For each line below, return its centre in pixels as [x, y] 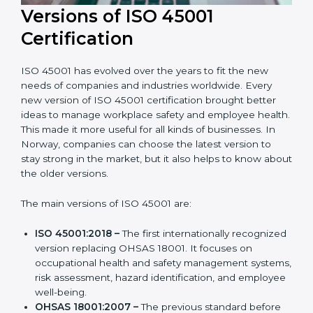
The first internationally [174, 285]
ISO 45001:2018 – [77, 285]
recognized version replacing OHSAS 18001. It [145, 299]
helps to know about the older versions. [115, 225]
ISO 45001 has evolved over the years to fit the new [145, 123]
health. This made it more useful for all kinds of [130, 181]
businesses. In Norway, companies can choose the [142, 196]
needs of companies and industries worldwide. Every [146, 137]
